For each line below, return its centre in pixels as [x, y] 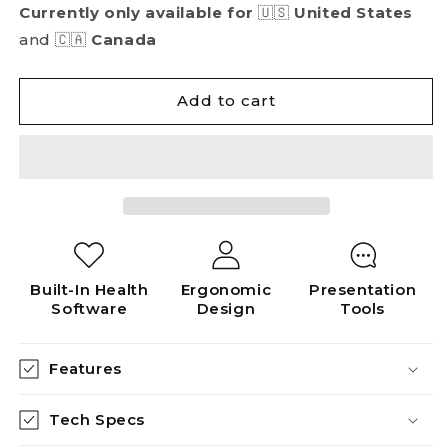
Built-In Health [89, 289]
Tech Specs [97, 419]
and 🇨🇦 [55, 39]
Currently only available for [139, 12]
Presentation [363, 289]
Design [226, 308]
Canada [124, 39]
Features [85, 368]
